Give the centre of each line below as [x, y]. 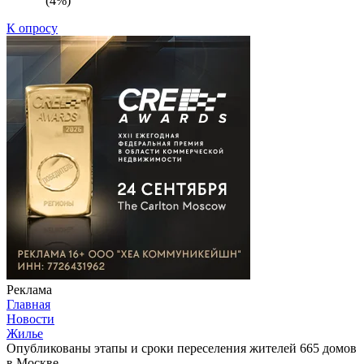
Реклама [29, 289]
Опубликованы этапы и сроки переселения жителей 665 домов [182, 348]
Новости [30, 318]
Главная [28, 304]
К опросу [32, 28]
